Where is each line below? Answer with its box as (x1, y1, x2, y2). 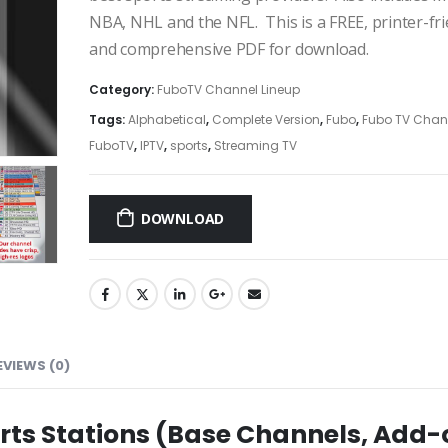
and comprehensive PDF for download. (89, 37, 369, 60)
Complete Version (212, 111, 320, 129)
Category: (89, 81, 157, 99)
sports (170, 137, 208, 155)
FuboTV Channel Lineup (157, 81, 300, 99)
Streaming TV (214, 137, 297, 155)
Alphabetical (128, 111, 206, 129)
